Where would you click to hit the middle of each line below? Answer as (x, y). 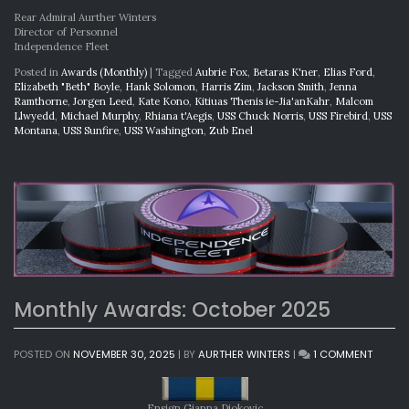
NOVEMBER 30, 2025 (124, 355)
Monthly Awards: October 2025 (172, 309)
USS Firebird (338, 115)
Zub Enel (231, 130)
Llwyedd (34, 115)
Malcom (354, 101)
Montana (36, 130)
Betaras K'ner (285, 72)
